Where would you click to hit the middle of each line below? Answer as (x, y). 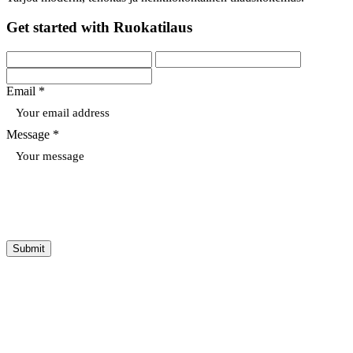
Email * (26, 91)
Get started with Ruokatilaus (99, 28)
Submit (29, 249)
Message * (33, 134)
